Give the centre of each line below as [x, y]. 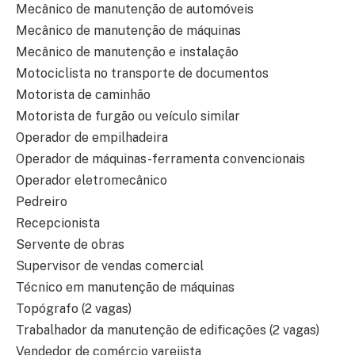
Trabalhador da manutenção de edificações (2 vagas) [168, 330]
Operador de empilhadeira [92, 138]
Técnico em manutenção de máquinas [125, 288]
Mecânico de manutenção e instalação [127, 52]
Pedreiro [42, 202]
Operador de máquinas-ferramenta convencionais [160, 159]
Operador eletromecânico [92, 181]
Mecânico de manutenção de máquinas [128, 31]
